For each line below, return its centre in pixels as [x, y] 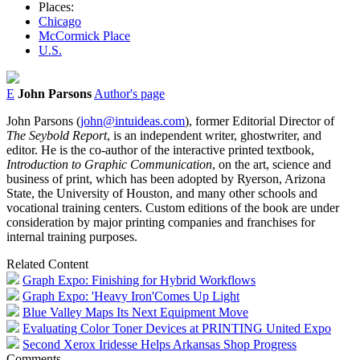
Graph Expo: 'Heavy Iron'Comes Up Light [131, 296]
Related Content [47, 264]
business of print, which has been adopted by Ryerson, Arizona [166, 178]
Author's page [129, 93]
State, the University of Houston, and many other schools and [162, 193]
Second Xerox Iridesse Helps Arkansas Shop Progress [160, 344]
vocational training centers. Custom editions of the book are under [173, 207]
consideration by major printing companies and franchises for [161, 222]
